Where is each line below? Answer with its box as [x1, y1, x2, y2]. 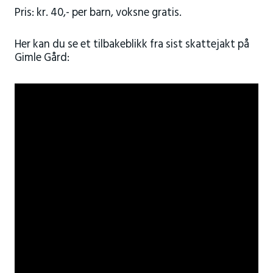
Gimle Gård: [14, 49, 69, 67]
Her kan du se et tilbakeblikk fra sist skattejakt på [14, 35, 249, 54]
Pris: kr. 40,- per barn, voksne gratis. [14, 4, 182, 22]
